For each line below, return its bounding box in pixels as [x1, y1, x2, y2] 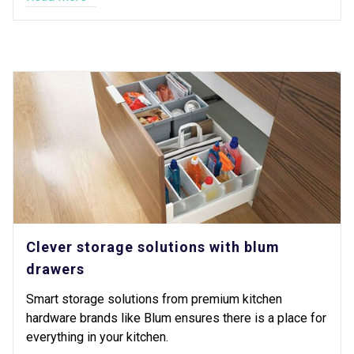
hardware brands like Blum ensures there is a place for [26, 311, 326, 326]
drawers [26, 261, 85, 277]
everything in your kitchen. [26, 330, 168, 345]
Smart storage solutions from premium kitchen [26, 292, 282, 307]
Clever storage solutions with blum [26, 239, 280, 255]
